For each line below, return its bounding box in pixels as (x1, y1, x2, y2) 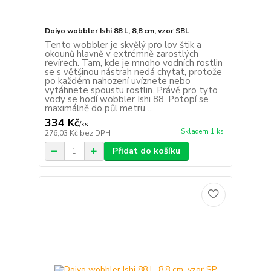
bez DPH (79, 128, 111, 139)
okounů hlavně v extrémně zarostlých (44, 48, 198, 60)
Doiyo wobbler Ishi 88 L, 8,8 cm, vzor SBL (44, 26, 189, 36)
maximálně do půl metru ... (44, 102, 153, 115)
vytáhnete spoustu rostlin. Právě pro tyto (44, 84, 218, 97)
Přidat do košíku (112, 145, 180, 157)
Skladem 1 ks (180, 127, 224, 137)
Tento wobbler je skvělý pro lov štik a (44, 39, 201, 51)
